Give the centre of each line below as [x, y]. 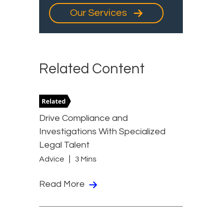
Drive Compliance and [83, 118]
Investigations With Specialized [102, 132]
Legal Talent [64, 145]
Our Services [99, 13]
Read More [63, 184]
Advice [52, 159]
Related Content [92, 69]
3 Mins [86, 159]
